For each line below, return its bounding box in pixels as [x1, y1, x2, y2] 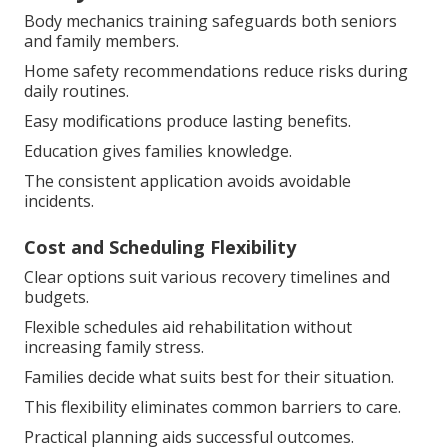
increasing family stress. [24, 335, 204, 358]
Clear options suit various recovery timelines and [24, 265, 390, 288]
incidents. [24, 189, 94, 212]
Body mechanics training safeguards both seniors [24, 9, 397, 32]
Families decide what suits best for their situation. [24, 365, 394, 388]
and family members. [24, 29, 179, 52]
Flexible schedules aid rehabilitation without [24, 315, 352, 338]
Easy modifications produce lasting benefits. [24, 109, 351, 132]
